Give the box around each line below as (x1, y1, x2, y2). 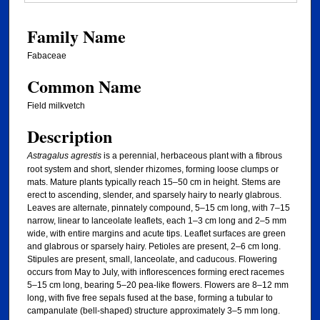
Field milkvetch (27, 100, 85, 111)
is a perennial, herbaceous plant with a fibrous (101, 151, 282, 161)
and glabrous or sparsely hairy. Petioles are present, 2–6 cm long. (27, 241, 281, 252)
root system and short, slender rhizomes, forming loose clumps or (27, 164, 279, 175)
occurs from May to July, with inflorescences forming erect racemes (27, 267, 284, 278)
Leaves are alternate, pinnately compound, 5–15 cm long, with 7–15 (27, 203, 290, 214)
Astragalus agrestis (27, 151, 101, 161)
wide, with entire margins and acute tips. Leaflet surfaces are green (27, 229, 286, 239)
